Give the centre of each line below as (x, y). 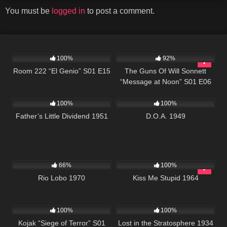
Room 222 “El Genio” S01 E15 (62, 71)
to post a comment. (120, 11)
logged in (68, 11)
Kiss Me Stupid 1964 (165, 178)
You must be (28, 11)
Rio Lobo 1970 (62, 178)
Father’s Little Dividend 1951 (62, 116)
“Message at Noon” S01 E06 (165, 82)
